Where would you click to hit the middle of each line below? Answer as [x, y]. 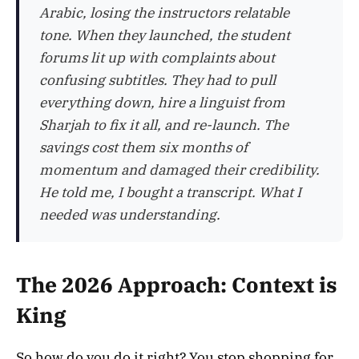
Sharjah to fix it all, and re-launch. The [164, 125]
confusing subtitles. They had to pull [157, 81]
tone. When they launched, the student [165, 36]
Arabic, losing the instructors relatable [164, 13]
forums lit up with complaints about [157, 58]
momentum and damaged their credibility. [179, 170]
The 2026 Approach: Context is [177, 284]
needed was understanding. [130, 215]
